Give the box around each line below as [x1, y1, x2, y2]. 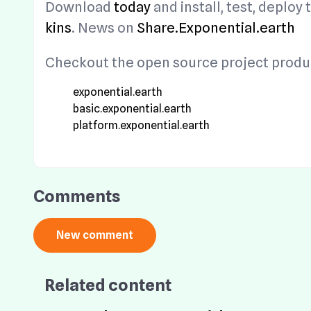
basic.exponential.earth [73, 101, 192, 115]
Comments [33, 185, 120, 206]
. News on [72, 19, 137, 36]
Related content [44, 274, 171, 295]
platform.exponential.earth [73, 118, 210, 132]
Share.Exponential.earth [137, 19, 295, 36]
